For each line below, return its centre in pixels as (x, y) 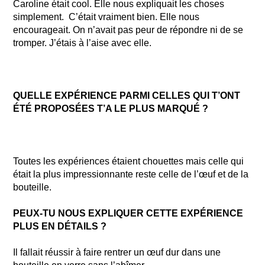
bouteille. (33, 187)
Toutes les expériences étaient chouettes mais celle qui (129, 161)
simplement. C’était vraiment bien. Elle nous (106, 17)
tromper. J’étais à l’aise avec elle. (83, 43)
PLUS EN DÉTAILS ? (60, 227)
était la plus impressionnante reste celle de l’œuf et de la (131, 174)
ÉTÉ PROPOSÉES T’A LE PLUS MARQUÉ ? (111, 108)
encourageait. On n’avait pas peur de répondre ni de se (128, 30)
